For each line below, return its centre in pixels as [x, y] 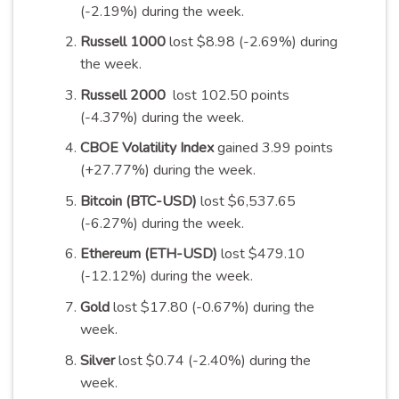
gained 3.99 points [273, 148]
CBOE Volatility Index [147, 148]
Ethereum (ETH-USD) [148, 254]
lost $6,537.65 [246, 201]
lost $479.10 [261, 254]
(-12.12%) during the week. [166, 277]
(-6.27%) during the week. [162, 223]
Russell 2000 [124, 95]
